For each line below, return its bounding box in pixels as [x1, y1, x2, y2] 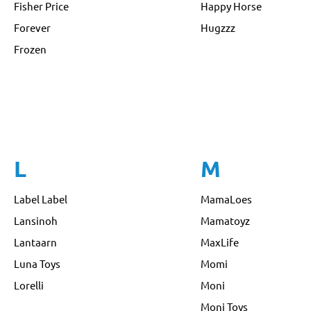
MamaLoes [200, 192, 252, 205]
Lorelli [14, 278, 44, 292]
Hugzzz [200, 20, 235, 34]
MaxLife [200, 235, 239, 249]
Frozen [14, 42, 47, 56]
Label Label [14, 192, 67, 205]
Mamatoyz [200, 214, 250, 227]
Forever [14, 20, 51, 34]
